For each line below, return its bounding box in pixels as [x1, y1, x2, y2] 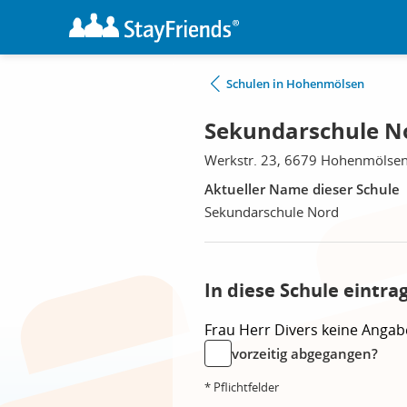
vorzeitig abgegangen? [232, 344, 378, 362]
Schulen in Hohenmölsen [226, 75, 364, 92]
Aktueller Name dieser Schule [204, 180, 400, 198]
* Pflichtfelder [204, 379, 279, 395]
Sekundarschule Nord [204, 203, 339, 221]
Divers [274, 320, 322, 340]
